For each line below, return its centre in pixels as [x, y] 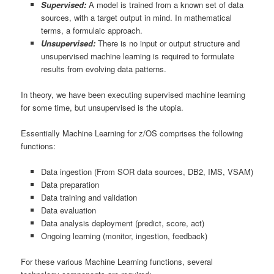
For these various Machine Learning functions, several [117, 262]
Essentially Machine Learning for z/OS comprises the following [132, 133]
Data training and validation [89, 197]
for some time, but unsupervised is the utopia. [102, 107]
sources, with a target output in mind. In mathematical [136, 17]
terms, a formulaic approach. [91, 30]
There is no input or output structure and [168, 43]
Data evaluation [68, 210]
